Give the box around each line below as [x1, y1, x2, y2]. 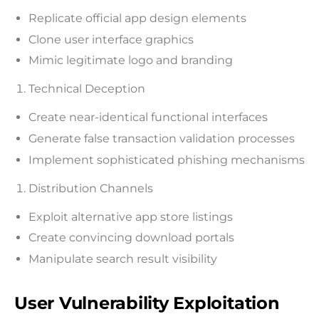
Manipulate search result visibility [28, 251, 217, 266]
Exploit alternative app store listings [28, 209, 233, 224]
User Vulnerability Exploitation [14, 293, 280, 314]
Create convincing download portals [28, 231, 234, 245]
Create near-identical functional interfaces [28, 110, 268, 125]
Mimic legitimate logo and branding [28, 53, 233, 68]
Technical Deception [28, 82, 145, 96]
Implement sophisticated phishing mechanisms [28, 152, 305, 167]
